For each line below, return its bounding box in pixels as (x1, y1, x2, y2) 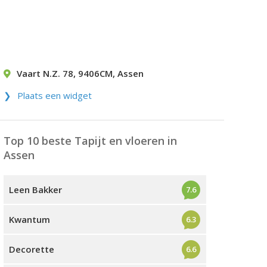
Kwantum (9, 213, 50, 225)
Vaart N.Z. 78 (17, 67, 73, 79)
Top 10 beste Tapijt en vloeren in (4, 133, 177, 148)
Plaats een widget (17, 89, 92, 101)
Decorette (9, 243, 54, 255)
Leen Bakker (9, 184, 62, 195)
